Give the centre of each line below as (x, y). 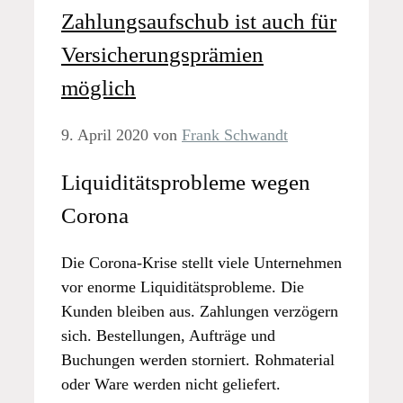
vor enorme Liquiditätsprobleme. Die (183, 287)
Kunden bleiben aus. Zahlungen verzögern (200, 312)
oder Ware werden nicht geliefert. (171, 385)
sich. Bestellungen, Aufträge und (168, 336)
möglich (99, 87)
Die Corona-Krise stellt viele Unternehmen (201, 263)
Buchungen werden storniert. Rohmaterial (198, 360)
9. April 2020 (105, 134)
